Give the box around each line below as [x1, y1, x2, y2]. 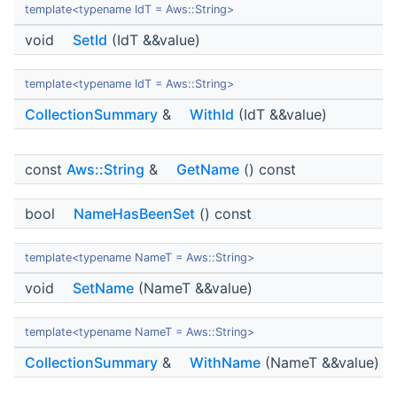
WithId [190, 105, 234, 124]
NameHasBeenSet [74, 205, 195, 223]
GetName [176, 160, 239, 179]
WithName [190, 354, 261, 372]
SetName [73, 279, 134, 298]
